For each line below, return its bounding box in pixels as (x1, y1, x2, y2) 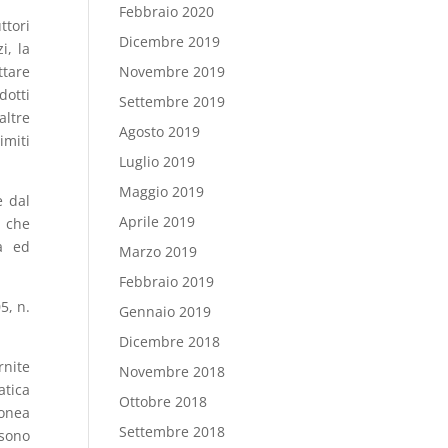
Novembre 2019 (119, 62, 226, 81)
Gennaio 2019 (119, 302, 212, 321)
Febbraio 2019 (119, 272, 215, 291)
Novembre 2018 (119, 362, 226, 381)
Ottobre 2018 (119, 392, 208, 411)
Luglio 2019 (119, 152, 196, 171)
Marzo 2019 (119, 242, 198, 261)
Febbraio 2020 (119, 2, 215, 21)
